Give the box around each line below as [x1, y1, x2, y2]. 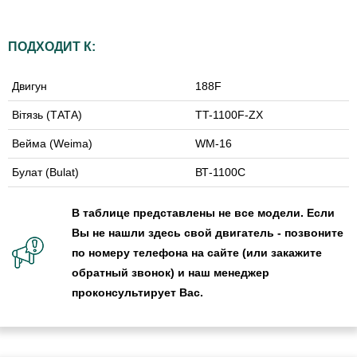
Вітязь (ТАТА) [12, 108, 82, 121]
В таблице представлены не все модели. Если [72, 206, 335, 219]
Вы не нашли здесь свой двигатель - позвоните [72, 226, 343, 239]
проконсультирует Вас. [72, 285, 203, 299]
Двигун [12, 79, 47, 92]
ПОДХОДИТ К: [8, 39, 96, 53]
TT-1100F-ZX [195, 108, 263, 121]
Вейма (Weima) [12, 136, 92, 150]
